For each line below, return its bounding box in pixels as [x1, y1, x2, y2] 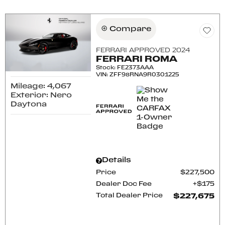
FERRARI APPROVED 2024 [96, 48, 190, 53]
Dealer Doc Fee [96, 181, 152, 187]
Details [102, 157, 132, 164]
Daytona [11, 100, 47, 108]
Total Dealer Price [96, 193, 163, 198]
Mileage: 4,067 [11, 82, 71, 90]
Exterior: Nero [11, 91, 72, 99]
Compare [109, 26, 152, 33]
